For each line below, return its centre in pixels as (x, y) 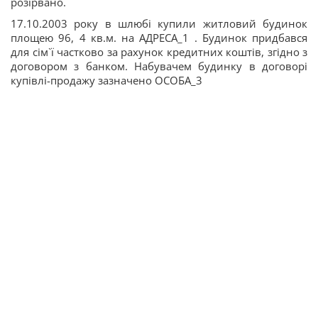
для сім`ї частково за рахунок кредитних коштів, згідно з (159, 51)
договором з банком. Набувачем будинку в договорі (159, 66)
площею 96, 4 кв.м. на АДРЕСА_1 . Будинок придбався (159, 37)
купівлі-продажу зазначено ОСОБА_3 (106, 80)
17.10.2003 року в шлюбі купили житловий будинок (159, 23)
